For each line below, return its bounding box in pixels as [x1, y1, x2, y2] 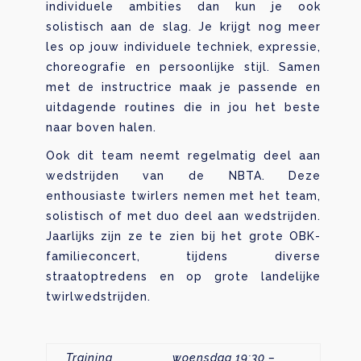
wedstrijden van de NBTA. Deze [45, 168, 322, 182]
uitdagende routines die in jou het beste [45, 100, 322, 114]
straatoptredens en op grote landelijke [45, 269, 322, 283]
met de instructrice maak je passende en [45, 80, 322, 93]
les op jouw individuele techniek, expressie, [45, 39, 322, 53]
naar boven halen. [45, 120, 156, 134]
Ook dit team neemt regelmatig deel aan [45, 148, 322, 162]
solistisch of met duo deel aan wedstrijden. [45, 209, 322, 222]
